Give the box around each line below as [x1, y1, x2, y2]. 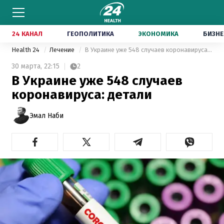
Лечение [49, 46, 76, 53]
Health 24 [11, 46, 41, 53]
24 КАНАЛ [12, 30, 42, 37]
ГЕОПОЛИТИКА [67, 30, 114, 37]
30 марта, [11, 62, 42, 70]
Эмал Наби [29, 111, 63, 120]
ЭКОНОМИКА [138, 30, 178, 37]
